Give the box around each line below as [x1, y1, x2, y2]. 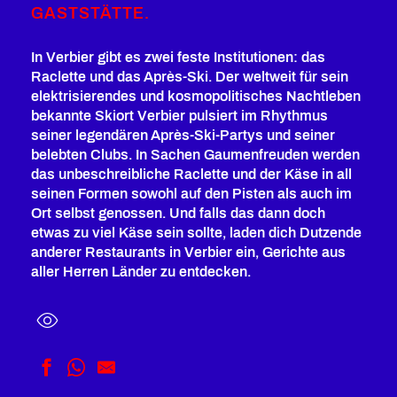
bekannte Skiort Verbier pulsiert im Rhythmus [31, 108, 328, 123]
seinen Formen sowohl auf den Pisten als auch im [31, 186, 352, 201]
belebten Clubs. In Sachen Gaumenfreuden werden [31, 147, 360, 162]
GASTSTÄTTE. [31, 4, 153, 22]
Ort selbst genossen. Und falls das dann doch [31, 206, 325, 221]
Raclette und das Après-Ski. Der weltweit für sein [31, 69, 348, 84]
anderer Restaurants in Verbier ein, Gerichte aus [31, 245, 346, 260]
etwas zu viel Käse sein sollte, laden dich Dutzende [31, 225, 362, 240]
